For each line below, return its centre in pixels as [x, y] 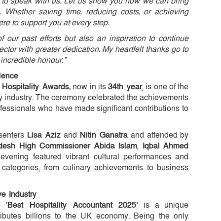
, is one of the [165, 87]
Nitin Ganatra [104, 135]
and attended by [158, 135]
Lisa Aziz [44, 135]
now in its [89, 87]
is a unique [164, 205]
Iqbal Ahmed [164, 146]
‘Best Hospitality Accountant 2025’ [72, 205]
